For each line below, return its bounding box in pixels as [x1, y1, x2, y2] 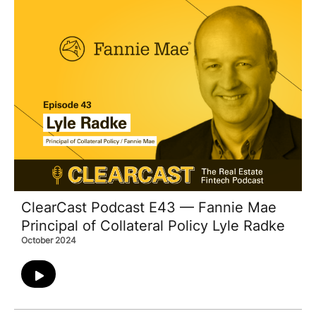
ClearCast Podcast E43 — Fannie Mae [21, 199, 276, 217]
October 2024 [21, 235, 76, 246]
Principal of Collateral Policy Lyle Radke [21, 217, 285, 235]
